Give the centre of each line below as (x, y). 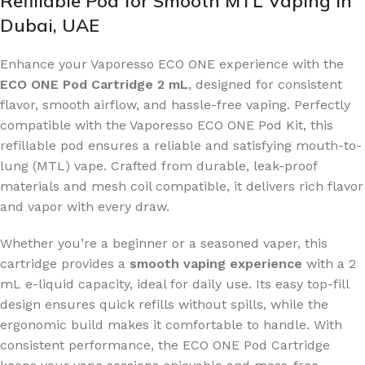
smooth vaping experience (216, 263)
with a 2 (329, 263)
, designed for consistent (265, 84)
